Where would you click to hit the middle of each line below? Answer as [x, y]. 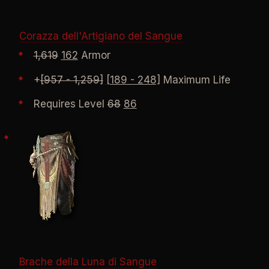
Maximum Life [195, 80]
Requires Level [70, 104]
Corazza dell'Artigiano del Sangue [101, 36]
